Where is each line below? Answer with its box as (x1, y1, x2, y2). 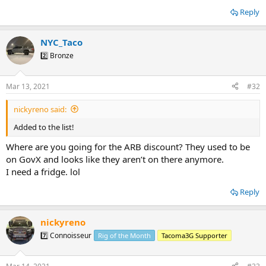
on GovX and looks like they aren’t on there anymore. (6, 153, 224, 166)
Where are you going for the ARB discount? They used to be (6, 141, 250, 153)
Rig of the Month (98, 231, 151, 240)
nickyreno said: (14, 103, 66, 115)
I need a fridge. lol (6, 166, 80, 178)
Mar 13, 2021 (6, 81, 50, 91)
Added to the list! (14, 121, 74, 132)
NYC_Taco (40, 36, 83, 49)
